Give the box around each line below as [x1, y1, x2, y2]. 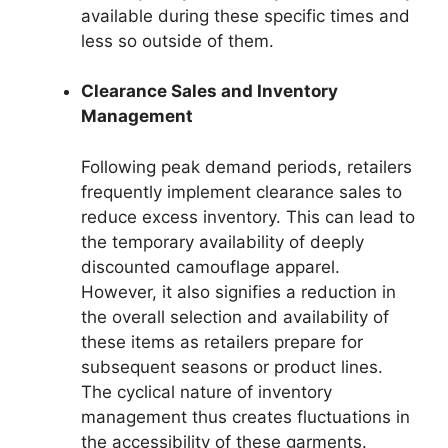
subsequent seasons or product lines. [81, 356, 383, 377]
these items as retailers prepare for [81, 331, 363, 352]
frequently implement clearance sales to [81, 181, 402, 202]
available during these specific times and [81, 5, 410, 26]
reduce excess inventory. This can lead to [81, 206, 415, 227]
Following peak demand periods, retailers [81, 156, 412, 177]
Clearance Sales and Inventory [81, 81, 338, 101]
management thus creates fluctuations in [81, 406, 410, 427]
